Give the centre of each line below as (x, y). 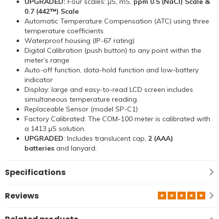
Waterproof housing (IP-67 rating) (79, 41)
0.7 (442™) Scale (52, 11)
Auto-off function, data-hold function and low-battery (111, 70)
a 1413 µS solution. (55, 129)
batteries (39, 148)
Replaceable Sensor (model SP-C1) (81, 109)
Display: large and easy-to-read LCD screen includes (109, 90)
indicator (39, 80)
